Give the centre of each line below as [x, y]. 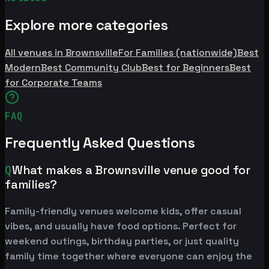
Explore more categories [86, 25]
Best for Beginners [186, 67]
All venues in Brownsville [62, 52]
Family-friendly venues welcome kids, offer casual [123, 211]
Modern [23, 67]
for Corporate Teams [53, 82]
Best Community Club [91, 67]
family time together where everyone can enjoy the [128, 256]
